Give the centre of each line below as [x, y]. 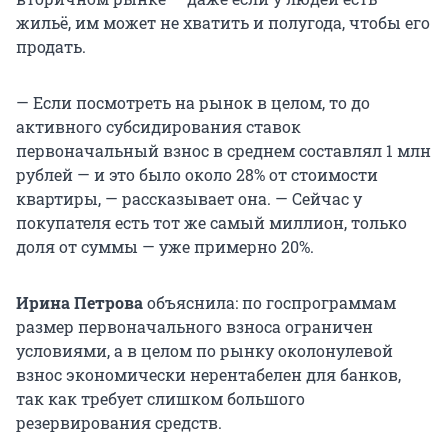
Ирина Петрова [81, 303]
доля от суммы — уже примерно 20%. [165, 247]
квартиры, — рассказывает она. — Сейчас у [189, 199]
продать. [51, 47]
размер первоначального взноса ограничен [194, 327]
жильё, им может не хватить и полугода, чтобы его [223, 23]
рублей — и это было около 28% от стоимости [197, 175]
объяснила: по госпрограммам [271, 303]
